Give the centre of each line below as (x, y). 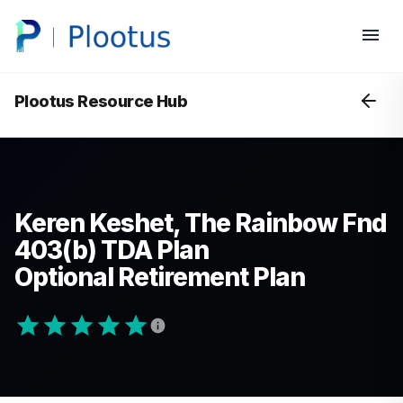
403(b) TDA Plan (112, 250)
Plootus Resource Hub (101, 101)
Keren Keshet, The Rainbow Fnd (201, 223)
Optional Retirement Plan (160, 277)
